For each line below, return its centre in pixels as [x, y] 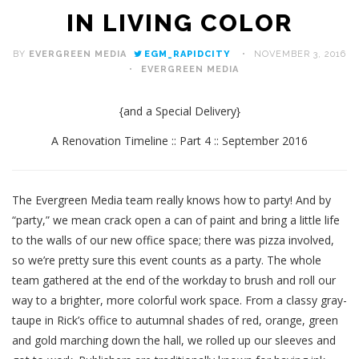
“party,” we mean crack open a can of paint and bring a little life [176, 220]
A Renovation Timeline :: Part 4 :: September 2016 [179, 141]
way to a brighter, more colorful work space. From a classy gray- [179, 301]
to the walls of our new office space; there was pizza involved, [173, 240]
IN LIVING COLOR [179, 23]
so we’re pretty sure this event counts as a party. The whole [167, 260]
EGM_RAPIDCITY [188, 54]
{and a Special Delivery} [179, 111]
